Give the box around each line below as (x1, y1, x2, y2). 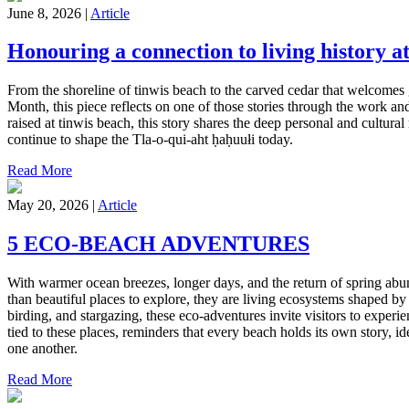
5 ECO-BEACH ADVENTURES (7, 232, 309, 257)
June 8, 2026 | (7, 5, 90, 21)
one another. (7, 341, 78, 357)
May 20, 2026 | (7, 197, 98, 214)
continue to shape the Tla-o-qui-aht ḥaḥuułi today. (7, 131, 293, 148)
